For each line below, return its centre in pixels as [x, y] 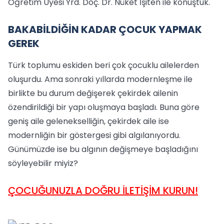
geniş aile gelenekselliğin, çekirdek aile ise [88, 121]
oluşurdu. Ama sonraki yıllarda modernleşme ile [100, 79]
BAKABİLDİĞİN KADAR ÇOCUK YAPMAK [105, 29]
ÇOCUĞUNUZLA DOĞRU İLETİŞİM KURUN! [103, 190]
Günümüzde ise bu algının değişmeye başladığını [103, 149]
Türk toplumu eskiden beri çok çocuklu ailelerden [103, 65]
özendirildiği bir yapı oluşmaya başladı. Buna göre [104, 107]
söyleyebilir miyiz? [43, 163]
